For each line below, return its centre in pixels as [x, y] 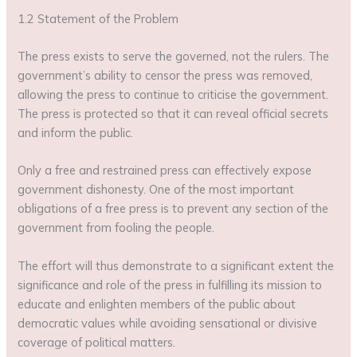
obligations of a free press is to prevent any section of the [173, 209]
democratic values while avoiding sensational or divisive [168, 323]
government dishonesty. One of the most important [156, 190]
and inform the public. [76, 133]
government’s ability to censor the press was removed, [165, 76]
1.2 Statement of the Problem [98, 18]
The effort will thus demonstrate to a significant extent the [176, 265]
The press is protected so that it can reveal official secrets [173, 114]
